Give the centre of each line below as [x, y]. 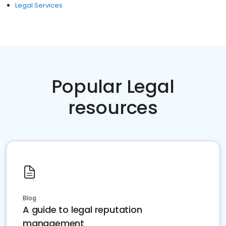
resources [113, 108]
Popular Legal [113, 87]
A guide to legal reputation [82, 210]
